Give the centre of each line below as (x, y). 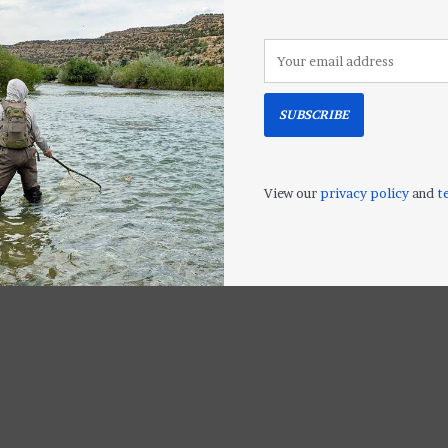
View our (292, 193)
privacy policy (364, 193)
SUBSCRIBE (314, 115)
